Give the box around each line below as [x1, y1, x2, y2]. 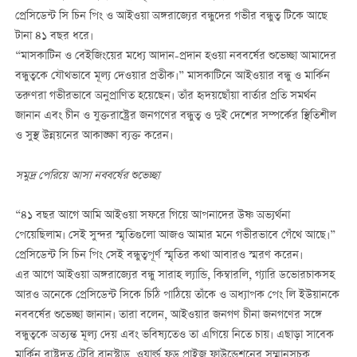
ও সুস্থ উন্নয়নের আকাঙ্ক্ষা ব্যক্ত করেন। [14, 127, 173, 145]
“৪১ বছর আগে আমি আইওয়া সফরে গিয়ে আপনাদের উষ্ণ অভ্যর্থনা [14, 207, 290, 226]
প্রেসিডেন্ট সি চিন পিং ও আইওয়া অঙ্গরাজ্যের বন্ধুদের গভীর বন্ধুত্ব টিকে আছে [14, 7, 328, 25]
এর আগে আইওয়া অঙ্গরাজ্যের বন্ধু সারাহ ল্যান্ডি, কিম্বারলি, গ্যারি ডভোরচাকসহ [14, 267, 335, 285]
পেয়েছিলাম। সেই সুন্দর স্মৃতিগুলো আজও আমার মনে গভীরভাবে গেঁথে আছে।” [14, 227, 335, 245]
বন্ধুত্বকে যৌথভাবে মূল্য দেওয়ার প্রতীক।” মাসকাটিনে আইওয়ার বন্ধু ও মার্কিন [14, 67, 330, 85]
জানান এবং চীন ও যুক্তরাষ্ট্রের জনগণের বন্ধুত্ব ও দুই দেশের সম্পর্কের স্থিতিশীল [14, 107, 336, 125]
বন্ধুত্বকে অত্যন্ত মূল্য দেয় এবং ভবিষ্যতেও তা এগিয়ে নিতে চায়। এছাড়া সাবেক [14, 327, 334, 345]
